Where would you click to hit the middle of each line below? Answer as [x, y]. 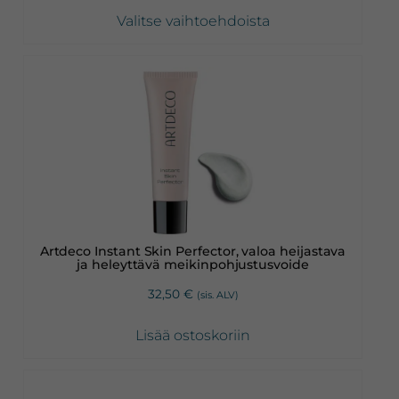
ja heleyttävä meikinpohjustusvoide [193, 264]
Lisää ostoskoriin [193, 335]
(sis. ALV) [217, 294]
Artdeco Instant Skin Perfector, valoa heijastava [193, 251]
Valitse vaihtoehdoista [193, 21]
